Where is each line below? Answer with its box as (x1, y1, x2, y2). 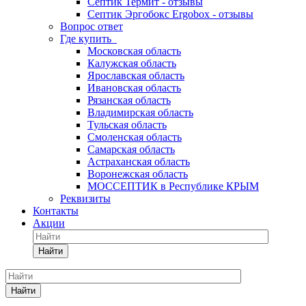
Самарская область (87, 143, 175, 155)
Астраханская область (87, 156, 190, 167)
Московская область (87, 45, 181, 57)
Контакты (33, 205, 79, 217)
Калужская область (87, 57, 176, 69)
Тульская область (87, 119, 167, 130)
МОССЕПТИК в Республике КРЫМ (87, 180, 259, 192)
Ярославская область (87, 70, 184, 81)
